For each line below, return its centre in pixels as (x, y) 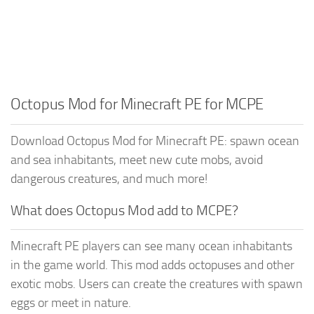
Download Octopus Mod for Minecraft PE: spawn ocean (155, 141)
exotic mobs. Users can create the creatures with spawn (157, 284)
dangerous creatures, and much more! (109, 178)
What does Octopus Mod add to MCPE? (124, 210)
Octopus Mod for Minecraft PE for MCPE (137, 104)
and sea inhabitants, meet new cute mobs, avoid (137, 159)
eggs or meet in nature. (71, 302)
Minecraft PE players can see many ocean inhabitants (151, 246)
